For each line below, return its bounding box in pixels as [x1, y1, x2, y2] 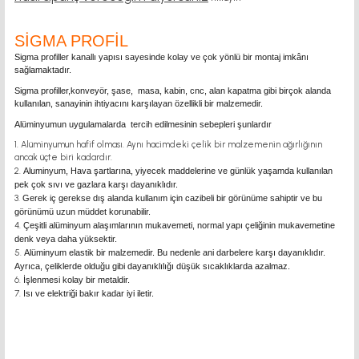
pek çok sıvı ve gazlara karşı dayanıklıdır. [14, 179, 178, 189]
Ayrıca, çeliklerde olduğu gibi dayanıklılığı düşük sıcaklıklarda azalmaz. [14, 261, 290, 271]
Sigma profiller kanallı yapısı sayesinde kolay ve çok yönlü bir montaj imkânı [14, 52, 309, 62]
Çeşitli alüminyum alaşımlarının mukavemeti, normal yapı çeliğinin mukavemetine [23, 220, 335, 230]
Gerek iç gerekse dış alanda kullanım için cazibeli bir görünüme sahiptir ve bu [22, 193, 325, 203]
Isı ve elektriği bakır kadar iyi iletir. [23, 288, 154, 298]
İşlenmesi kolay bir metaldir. [23, 275, 130, 284]
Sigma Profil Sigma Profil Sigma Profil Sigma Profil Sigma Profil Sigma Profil [14, 340, 329, 350]
